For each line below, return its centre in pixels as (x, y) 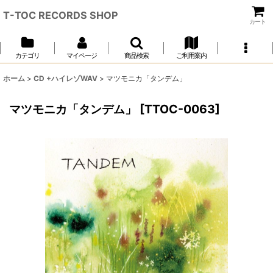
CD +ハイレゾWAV (66, 78)
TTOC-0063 (180, 109)
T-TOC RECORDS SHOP (61, 15)
